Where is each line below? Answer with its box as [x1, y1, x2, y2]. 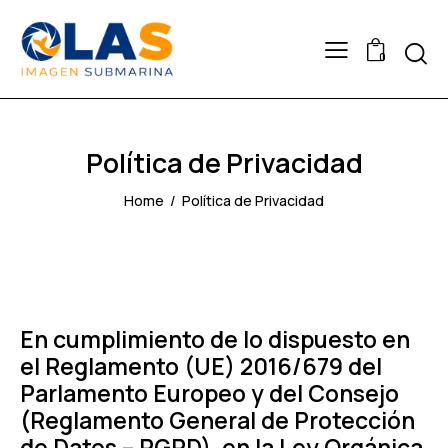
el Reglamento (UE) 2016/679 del [20, 350, 382, 383]
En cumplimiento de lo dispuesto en [20, 323, 410, 356]
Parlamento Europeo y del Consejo [20, 377, 399, 410]
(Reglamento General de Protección [20, 404, 415, 437]
